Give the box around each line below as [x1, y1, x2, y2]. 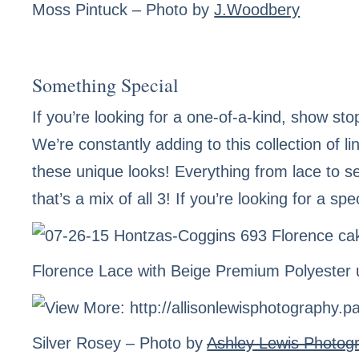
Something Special [32, 72, 179, 99]
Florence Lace [32, 261, 134, 280]
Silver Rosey [32, 333, 122, 352]
